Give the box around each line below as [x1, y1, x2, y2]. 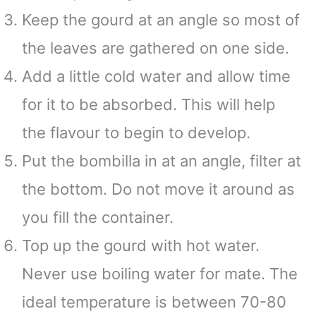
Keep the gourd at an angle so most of [22, 10, 300, 29]
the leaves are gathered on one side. [22, 38, 293, 57]
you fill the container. [22, 207, 178, 226]
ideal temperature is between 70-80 [22, 292, 286, 311]
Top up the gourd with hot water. [22, 236, 260, 255]
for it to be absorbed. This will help [22, 95, 275, 114]
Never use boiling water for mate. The [22, 264, 298, 283]
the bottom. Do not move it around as [22, 179, 295, 198]
